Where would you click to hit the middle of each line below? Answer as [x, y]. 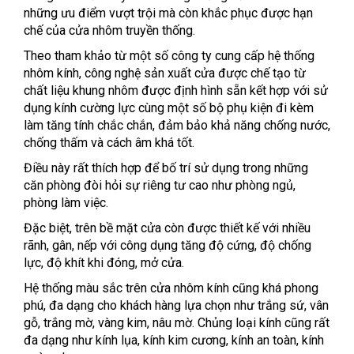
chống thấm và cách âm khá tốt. [109, 143]
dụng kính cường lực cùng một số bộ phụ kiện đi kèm [169, 108]
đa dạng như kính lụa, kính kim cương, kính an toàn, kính [174, 341]
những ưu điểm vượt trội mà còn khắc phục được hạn [168, 13]
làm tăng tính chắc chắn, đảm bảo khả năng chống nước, [177, 126]
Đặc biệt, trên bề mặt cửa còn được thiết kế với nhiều [167, 228]
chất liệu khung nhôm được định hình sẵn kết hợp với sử [176, 91]
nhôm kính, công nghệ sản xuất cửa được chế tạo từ [165, 73]
